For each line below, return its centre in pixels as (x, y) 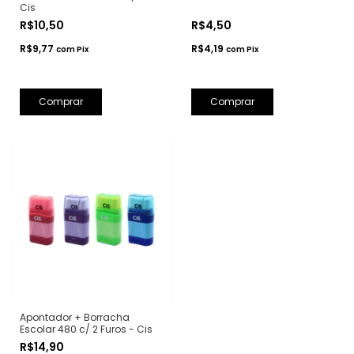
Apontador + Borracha (75, 318)
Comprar (61, 101)
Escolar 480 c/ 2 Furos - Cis (86, 330)
